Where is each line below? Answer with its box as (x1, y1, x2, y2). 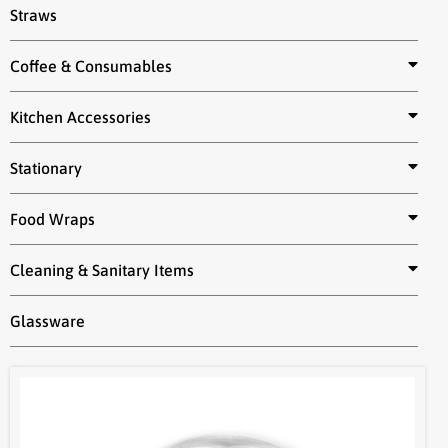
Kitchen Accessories (10, 108, 151, 126)
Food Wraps (10, 210, 95, 228)
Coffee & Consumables (10, 57, 172, 75)
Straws (10, 6, 57, 24)
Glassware (10, 312, 85, 330)
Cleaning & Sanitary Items (10, 261, 194, 279)
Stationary (10, 159, 82, 177)
